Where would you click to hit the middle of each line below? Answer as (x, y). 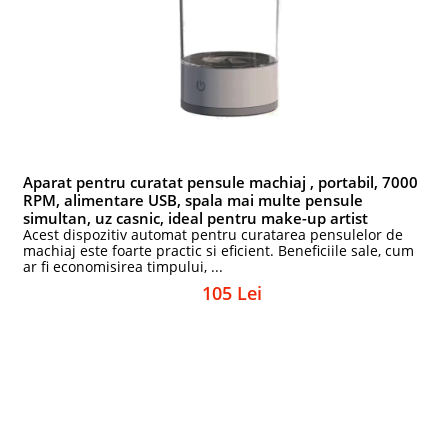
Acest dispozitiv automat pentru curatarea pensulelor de (213, 234)
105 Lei (232, 293)
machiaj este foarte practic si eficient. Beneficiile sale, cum (219, 250)
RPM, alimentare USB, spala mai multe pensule (193, 200)
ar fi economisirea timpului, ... (123, 266)
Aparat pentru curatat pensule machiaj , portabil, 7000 (221, 182)
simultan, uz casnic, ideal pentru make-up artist (196, 218)
